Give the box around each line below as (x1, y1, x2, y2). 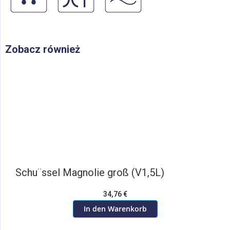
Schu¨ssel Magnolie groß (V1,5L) (15, 166, 164, 179)
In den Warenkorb (83, 204, 147, 214)
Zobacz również (5, 43, 80, 55)
